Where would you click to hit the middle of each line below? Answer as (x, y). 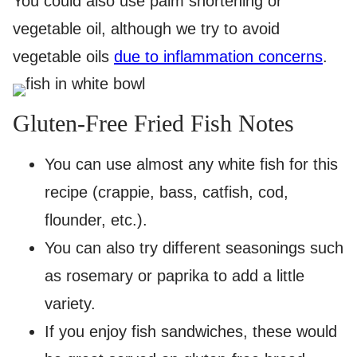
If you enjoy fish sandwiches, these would (191, 331)
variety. (70, 304)
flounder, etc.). (96, 220)
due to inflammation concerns (218, 57)
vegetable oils (63, 57)
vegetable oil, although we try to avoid (146, 29)
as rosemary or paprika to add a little (175, 276)
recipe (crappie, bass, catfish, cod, (167, 192)
